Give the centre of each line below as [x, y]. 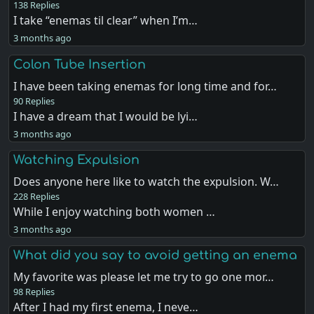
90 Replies [34, 101]
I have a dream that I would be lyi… [106, 116]
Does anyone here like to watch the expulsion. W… [146, 181]
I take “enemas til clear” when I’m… [106, 21]
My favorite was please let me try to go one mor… [144, 277]
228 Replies [37, 196]
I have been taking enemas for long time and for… [145, 86]
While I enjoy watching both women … [115, 211]
